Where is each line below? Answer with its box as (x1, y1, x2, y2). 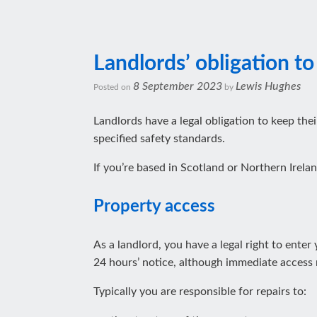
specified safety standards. (93, 133, 225, 144)
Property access (93, 198, 215, 215)
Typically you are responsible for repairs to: (93, 286, 306, 297)
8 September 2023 (133, 81, 222, 92)
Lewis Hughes (236, 81, 301, 92)
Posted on (98, 83, 133, 91)
